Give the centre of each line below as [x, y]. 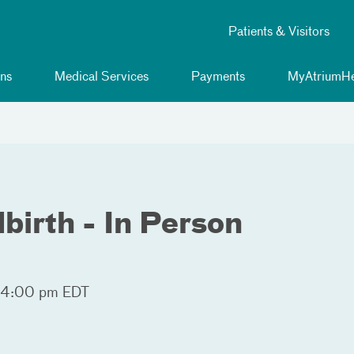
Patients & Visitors [279, 32]
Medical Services [100, 77]
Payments [217, 77]
